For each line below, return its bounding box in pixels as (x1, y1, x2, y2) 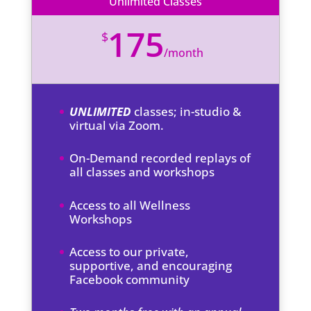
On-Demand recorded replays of (69, 150, 251, 167)
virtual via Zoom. (69, 117, 164, 134)
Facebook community (69, 271, 190, 287)
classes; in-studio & (131, 103, 241, 120)
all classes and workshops (69, 164, 215, 180)
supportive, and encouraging (69, 257, 232, 274)
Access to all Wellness (69, 196, 190, 213)
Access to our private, (69, 243, 189, 260)
